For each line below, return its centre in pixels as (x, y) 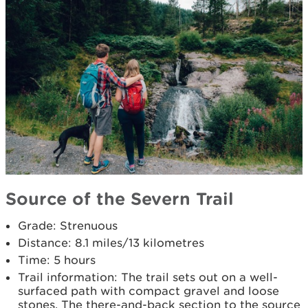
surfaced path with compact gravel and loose (148, 291)
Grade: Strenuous (68, 226)
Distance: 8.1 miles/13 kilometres (111, 243)
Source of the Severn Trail (120, 199)
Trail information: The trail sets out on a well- (148, 277)
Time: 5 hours (57, 260)
